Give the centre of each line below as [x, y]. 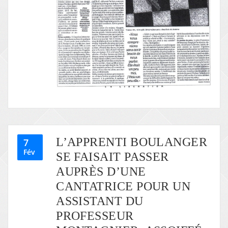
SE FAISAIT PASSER [112, 157]
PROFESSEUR [95, 216]
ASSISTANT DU [100, 201]
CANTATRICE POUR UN [123, 186]
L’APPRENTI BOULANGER [132, 142]
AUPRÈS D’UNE [101, 172]
